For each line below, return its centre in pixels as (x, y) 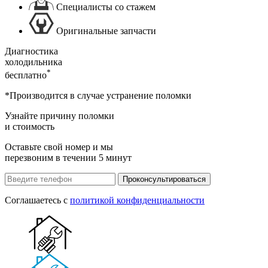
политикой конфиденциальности (137, 200)
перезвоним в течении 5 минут (68, 158)
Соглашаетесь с (37, 200)
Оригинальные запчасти (106, 31)
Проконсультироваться (164, 179)
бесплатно (26, 75)
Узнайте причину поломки (60, 116)
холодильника (33, 62)
